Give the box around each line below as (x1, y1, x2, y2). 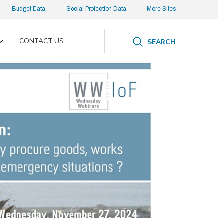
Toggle (1, 41, 23, 51)
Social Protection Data (66, 5, 126, 12)
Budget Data (12, 5, 45, 12)
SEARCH (147, 37, 176, 47)
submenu (1, 51, 29, 60)
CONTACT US (19, 36, 64, 46)
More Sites (147, 5, 176, 12)
